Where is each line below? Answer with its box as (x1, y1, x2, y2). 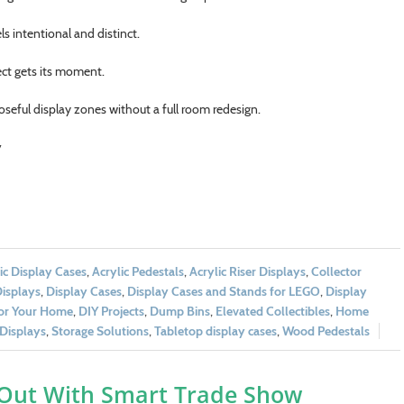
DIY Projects (78, 302, 144, 319)
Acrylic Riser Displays (188, 262, 306, 280)
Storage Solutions (50, 322, 149, 339)
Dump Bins (149, 302, 210, 319)
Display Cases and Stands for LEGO (126, 282, 320, 299)
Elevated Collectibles (215, 302, 330, 319)
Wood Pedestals (281, 322, 370, 339)
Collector (310, 262, 362, 280)
